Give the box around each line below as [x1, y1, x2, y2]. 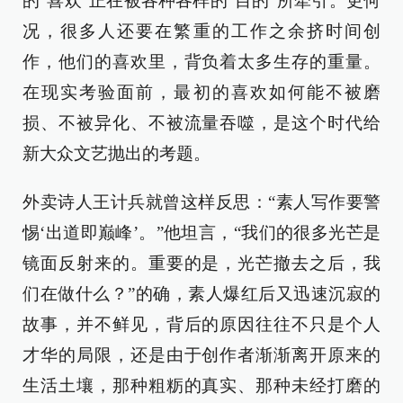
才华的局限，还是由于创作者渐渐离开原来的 [22, 345, 381, 364]
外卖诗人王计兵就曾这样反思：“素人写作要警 [22, 193, 381, 211]
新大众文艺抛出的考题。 [22, 144, 210, 163]
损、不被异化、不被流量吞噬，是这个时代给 [22, 113, 381, 132]
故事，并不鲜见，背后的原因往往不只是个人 [22, 315, 381, 334]
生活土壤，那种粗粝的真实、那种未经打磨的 [22, 376, 381, 395]
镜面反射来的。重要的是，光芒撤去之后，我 [22, 254, 381, 273]
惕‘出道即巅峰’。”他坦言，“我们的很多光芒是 [22, 223, 381, 242]
